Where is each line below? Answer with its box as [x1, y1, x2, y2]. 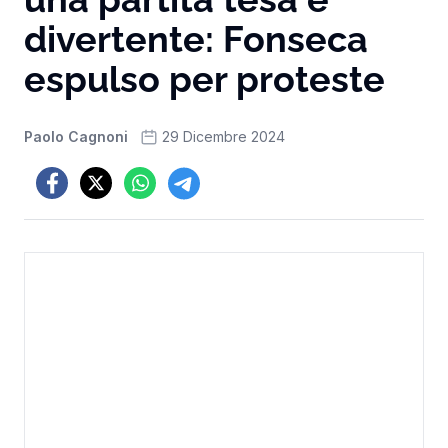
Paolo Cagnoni [24, 128, 128, 145]
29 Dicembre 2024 [162, 128, 285, 145]
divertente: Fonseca [24, 18, 368, 60]
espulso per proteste [24, 58, 385, 100]
